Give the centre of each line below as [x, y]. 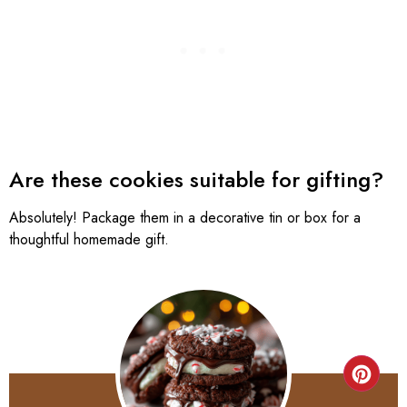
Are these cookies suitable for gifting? [196, 179]
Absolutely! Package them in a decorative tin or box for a [185, 217]
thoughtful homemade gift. [89, 239]
